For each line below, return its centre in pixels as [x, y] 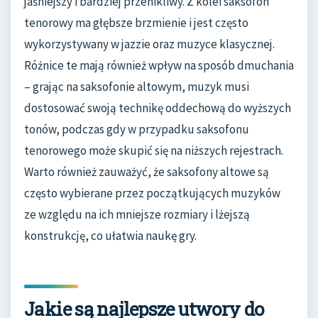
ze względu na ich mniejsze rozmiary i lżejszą [137, 215]
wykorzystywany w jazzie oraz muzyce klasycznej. [149, 44]
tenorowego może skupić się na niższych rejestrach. [154, 151]
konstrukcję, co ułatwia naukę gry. [110, 236]
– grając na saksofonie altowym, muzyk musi [137, 87]
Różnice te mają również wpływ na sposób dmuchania [159, 66]
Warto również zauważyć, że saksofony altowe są [147, 172]
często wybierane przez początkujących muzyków [152, 193]
